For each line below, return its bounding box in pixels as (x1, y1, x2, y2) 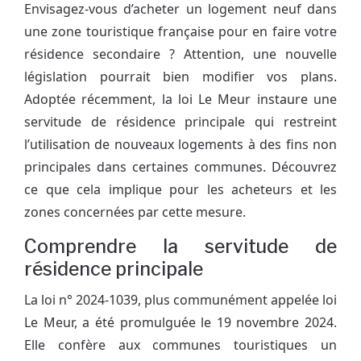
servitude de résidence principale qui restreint (24, 113, 337, 131)
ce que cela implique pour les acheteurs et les (24, 180, 337, 199)
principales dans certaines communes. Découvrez (24, 158, 337, 176)
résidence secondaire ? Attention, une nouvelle (24, 45, 337, 64)
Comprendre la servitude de (24, 235, 337, 259)
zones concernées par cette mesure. (24, 203, 246, 222)
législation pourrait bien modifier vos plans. (24, 68, 337, 86)
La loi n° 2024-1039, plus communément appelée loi (24, 291, 337, 309)
